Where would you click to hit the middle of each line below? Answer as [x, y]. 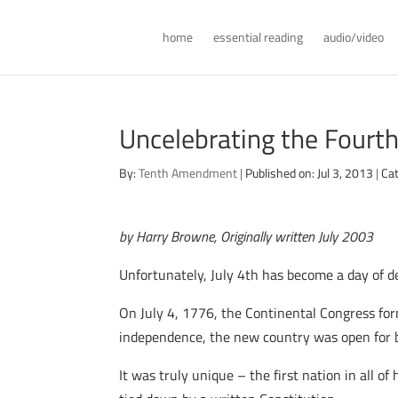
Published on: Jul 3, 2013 [310, 173]
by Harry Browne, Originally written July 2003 [247, 236]
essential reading [258, 37]
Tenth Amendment [188, 173]
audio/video [353, 37]
